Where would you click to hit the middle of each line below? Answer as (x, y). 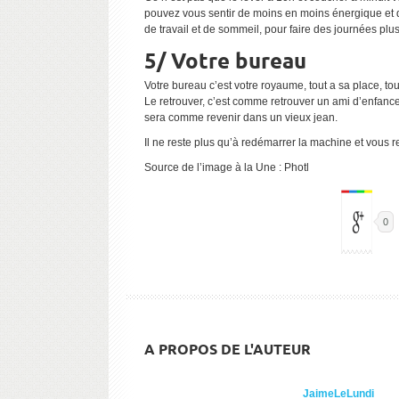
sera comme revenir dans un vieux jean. (241, 118)
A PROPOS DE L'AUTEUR (228, 349)
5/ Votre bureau (225, 60)
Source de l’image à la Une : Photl (227, 167)
